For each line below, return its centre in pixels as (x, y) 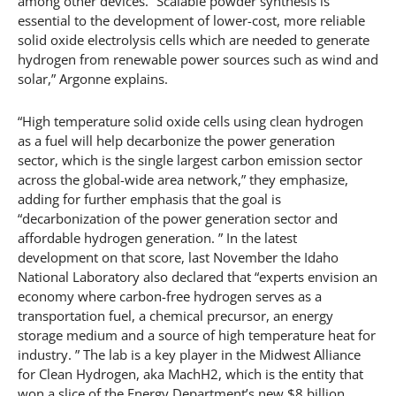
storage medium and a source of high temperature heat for (197, 335)
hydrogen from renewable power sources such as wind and (198, 59)
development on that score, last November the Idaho (178, 257)
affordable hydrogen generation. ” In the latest (157, 237)
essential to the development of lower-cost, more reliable (191, 20)
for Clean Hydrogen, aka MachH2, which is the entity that (190, 373)
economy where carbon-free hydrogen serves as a (170, 296)
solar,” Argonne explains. (93, 78)
